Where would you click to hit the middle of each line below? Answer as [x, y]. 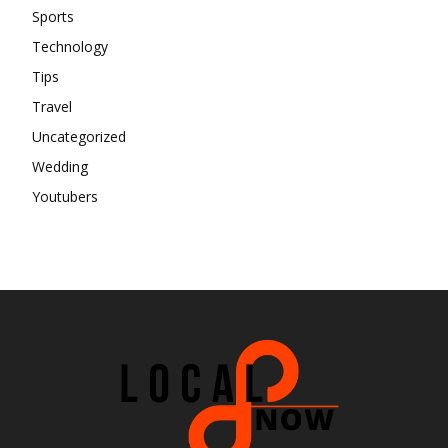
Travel [52, 106]
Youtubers [65, 196]
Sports [53, 16]
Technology [70, 46]
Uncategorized [79, 136]
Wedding [60, 166]
